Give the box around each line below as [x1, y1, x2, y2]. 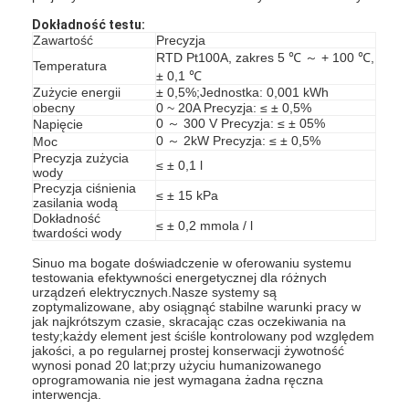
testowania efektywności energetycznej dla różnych [32, 269, 328, 285]
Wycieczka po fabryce [53, 49, 183, 65]
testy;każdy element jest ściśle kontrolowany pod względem [32, 328, 375, 343]
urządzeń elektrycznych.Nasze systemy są [32, 284, 278, 299]
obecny [33, 100, 76, 115]
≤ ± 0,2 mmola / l [156, 217, 254, 233]
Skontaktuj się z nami [53, 130, 180, 145]
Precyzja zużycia [33, 150, 130, 165]
